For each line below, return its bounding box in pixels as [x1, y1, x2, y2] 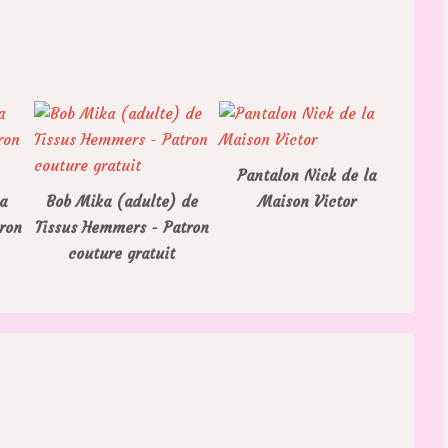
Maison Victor [257, 191, 356, 211]
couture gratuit [68, 243, 175, 263]
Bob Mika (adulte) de [45, 191, 198, 211]
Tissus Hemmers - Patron [34, 217, 209, 237]
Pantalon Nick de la [237, 165, 376, 185]
